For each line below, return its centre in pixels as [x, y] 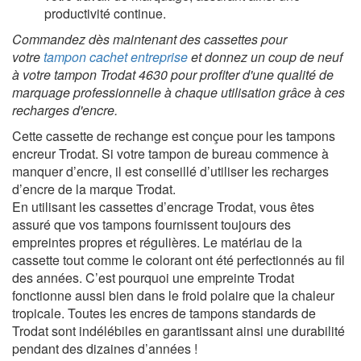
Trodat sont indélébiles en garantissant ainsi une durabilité [178, 331]
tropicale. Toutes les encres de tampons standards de [164, 313]
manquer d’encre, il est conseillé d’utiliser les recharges [170, 172]
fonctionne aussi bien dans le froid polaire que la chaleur [173, 296]
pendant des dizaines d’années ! [105, 349]
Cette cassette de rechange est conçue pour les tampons [174, 136]
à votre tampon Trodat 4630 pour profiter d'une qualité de [173, 75]
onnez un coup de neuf [277, 57]
